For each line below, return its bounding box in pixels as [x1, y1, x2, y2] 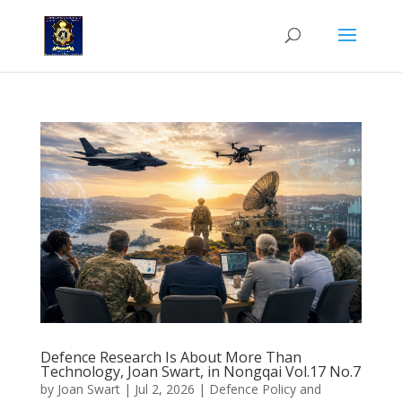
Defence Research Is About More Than [39, 346, 301, 367]
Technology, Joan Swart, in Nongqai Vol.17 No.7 [39, 361, 361, 381]
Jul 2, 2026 [134, 380, 195, 398]
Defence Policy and [208, 380, 321, 398]
